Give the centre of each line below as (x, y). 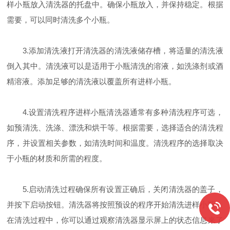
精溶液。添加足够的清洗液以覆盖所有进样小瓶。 (92, 81)
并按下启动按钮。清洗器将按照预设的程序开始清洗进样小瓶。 (115, 205)
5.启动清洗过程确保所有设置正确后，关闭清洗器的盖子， (115, 189)
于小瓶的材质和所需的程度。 (57, 158)
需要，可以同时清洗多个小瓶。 (61, 20)
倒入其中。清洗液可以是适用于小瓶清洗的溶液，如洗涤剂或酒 (115, 66)
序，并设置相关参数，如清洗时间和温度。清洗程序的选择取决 (115, 143)
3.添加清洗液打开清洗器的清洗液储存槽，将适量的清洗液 (115, 51)
